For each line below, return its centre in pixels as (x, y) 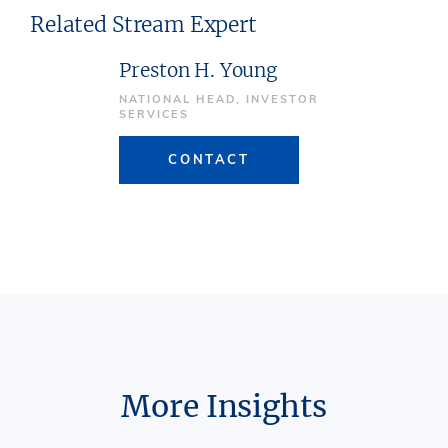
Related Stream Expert (143, 24)
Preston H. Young (198, 70)
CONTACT (209, 160)
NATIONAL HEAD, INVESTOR (219, 100)
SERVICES (154, 115)
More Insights (224, 405)
